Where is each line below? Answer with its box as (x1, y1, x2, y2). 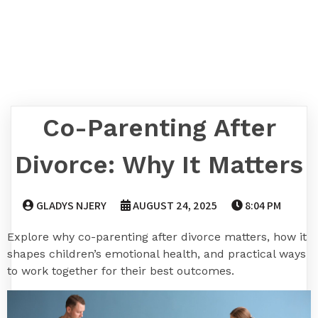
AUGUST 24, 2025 (133, 198, 217, 213)
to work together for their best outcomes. (7, 264, 234, 278)
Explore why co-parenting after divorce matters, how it (7, 230, 307, 243)
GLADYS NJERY (36, 198, 106, 213)
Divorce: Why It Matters (15, 150, 303, 180)
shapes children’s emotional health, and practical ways (7, 247, 306, 261)
